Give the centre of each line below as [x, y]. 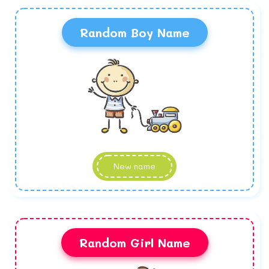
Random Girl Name [134, 243]
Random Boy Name [134, 33]
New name [134, 166]
